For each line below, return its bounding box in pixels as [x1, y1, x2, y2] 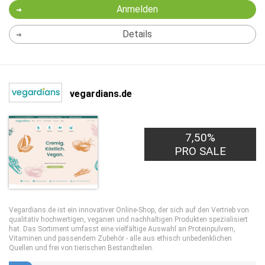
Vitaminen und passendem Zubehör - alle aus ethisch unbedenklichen [9, 234, 232, 243]
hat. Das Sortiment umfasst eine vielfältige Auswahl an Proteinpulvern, [9, 225, 235, 233]
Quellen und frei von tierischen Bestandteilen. [9, 244, 154, 252]
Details [122, 28, 152, 40]
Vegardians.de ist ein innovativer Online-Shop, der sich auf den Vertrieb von [9, 206, 249, 214]
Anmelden [116, 4, 158, 15]
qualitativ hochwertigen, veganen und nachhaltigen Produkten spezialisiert [9, 215, 248, 224]
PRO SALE [174, 144, 227, 158]
